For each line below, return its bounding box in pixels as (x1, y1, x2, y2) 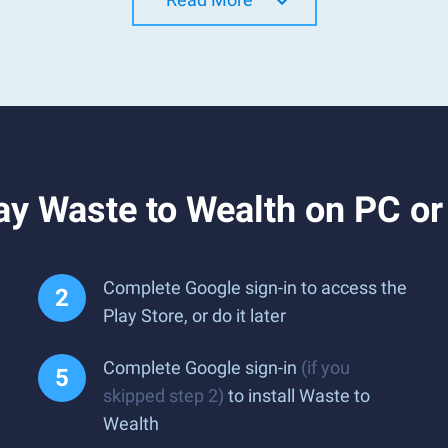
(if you (301, 357, 350, 378)
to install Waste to (224, 385, 370, 406)
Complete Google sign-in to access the (103, 277, 407, 298)
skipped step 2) (103, 385, 224, 406)
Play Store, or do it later (103, 305, 286, 326)
